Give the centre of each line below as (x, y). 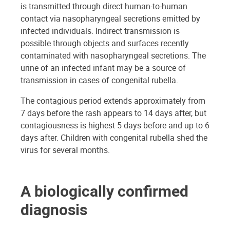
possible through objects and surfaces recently (105, 43)
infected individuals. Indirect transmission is (100, 31)
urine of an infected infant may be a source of (103, 68)
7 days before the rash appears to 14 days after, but (113, 113)
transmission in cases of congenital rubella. (99, 80)
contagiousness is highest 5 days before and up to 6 (115, 125)
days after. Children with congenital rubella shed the (114, 137)
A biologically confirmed (104, 190)
